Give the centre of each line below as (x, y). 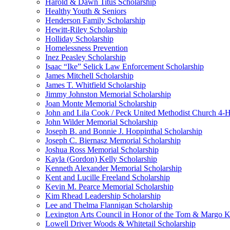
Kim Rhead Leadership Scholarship (103, 196)
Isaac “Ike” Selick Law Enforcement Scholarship (124, 66)
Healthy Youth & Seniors (86, 11)
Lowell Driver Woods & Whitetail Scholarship (120, 224)
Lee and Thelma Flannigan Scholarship (109, 205)
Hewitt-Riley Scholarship (86, 30)
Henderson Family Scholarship (95, 20)
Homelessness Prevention (87, 48)
